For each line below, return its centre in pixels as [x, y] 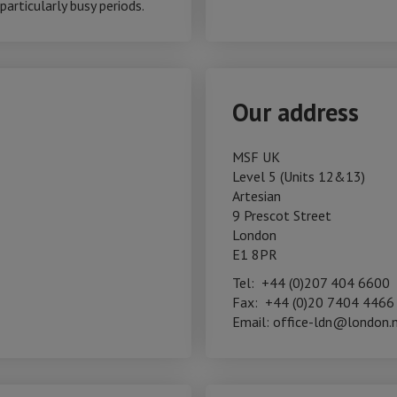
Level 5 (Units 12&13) [299, 176]
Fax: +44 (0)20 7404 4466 [313, 302]
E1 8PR [255, 254]
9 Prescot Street [282, 215]
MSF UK [256, 157]
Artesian [257, 196]
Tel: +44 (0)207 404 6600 [311, 283]
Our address [296, 112]
